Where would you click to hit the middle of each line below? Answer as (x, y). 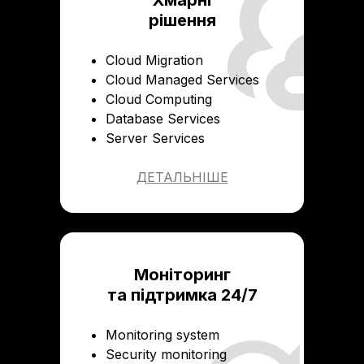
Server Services (155, 139)
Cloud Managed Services (182, 80)
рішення (182, 21)
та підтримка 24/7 (182, 295)
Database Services (163, 119)
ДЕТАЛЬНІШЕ (182, 178)
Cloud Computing (159, 100)
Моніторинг (182, 275)
